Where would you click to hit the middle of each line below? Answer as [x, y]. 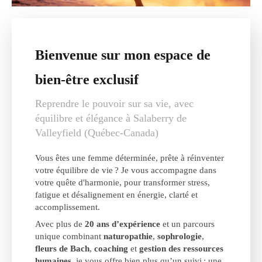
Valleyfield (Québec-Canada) [97, 133]
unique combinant [69, 237]
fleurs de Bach [62, 249]
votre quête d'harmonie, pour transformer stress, [123, 183]
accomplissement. [68, 207]
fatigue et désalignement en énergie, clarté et [116, 195]
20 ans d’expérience [123, 224]
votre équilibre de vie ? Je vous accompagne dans [126, 170]
